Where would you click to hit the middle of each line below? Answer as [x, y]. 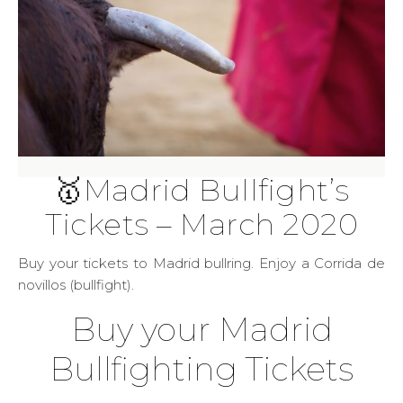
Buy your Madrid [201, 329]
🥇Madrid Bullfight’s [201, 189]
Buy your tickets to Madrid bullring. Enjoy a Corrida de [23, 263]
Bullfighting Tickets [201, 368]
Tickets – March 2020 [201, 224]
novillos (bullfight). [76, 284]
